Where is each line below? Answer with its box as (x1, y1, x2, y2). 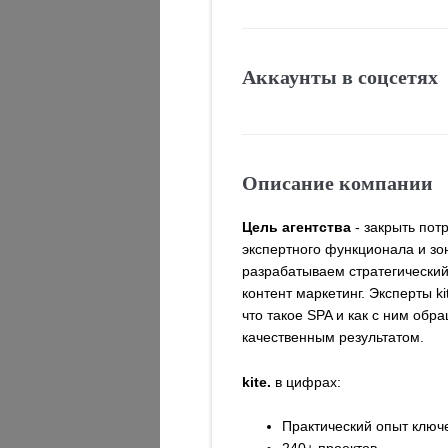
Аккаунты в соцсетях (242, 66, 439, 88)
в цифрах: (271, 373, 342, 390)
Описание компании (242, 172, 434, 194)
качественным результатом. (242, 329, 425, 346)
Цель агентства (242, 219, 352, 236)
